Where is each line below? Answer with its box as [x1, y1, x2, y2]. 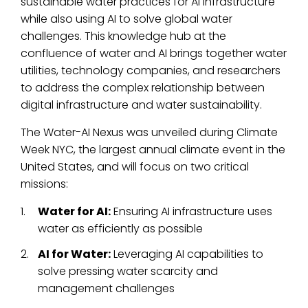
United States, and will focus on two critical [21, 159, 249, 175]
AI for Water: [38, 246, 111, 262]
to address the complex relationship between [21, 80, 265, 96]
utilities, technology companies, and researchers [21, 63, 280, 78]
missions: [21, 176, 68, 192]
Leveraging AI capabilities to [111, 246, 263, 262]
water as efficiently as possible [38, 221, 203, 236]
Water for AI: [38, 203, 111, 219]
